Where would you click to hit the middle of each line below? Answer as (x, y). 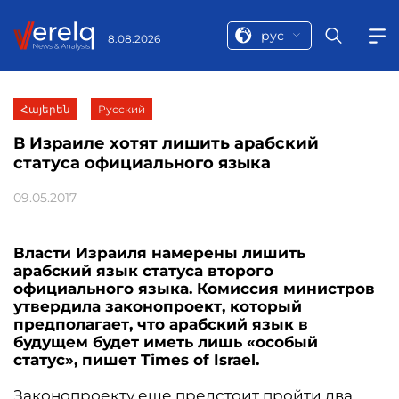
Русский (122, 109)
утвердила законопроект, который (158, 306)
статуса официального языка (142, 163)
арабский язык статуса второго (143, 271)
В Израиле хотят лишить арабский (166, 143)
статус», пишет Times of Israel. (136, 360)
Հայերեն (45, 109)
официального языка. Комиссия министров (194, 289)
